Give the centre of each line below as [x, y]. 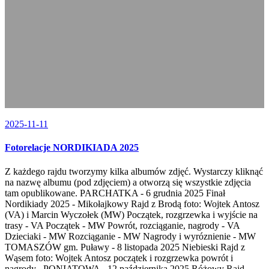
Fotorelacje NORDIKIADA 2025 [72, 148]
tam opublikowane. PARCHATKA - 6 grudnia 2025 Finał [115, 193]
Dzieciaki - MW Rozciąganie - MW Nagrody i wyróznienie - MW [130, 236]
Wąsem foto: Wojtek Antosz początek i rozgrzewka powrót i [119, 258]
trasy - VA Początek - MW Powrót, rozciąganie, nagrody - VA [122, 225]
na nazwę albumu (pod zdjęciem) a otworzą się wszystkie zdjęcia [128, 182]
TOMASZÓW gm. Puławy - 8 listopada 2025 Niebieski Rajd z [125, 247]
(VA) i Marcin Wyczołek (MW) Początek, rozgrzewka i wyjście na [131, 214]
